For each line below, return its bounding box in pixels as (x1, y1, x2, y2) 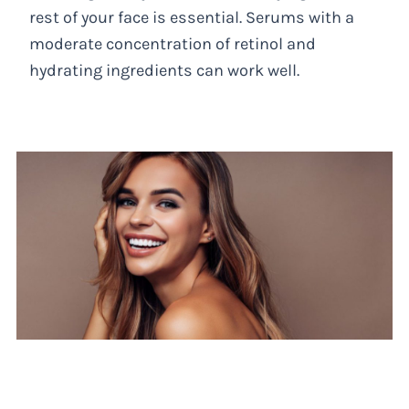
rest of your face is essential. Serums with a (29, 7, 355, 28)
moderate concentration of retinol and (29, 34, 317, 55)
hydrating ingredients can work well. (29, 60, 300, 81)
